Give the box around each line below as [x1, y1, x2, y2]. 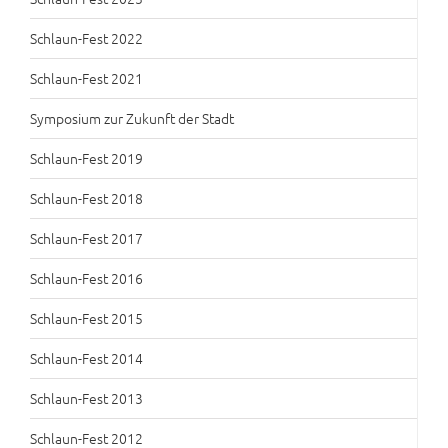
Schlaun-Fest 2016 [30, 268, 143, 288]
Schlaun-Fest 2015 [30, 308, 143, 328]
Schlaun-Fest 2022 [30, 28, 143, 48]
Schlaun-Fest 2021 [30, 68, 143, 88]
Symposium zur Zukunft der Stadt [30, 108, 234, 128]
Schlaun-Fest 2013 [30, 388, 143, 408]
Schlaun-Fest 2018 [30, 188, 143, 208]
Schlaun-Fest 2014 [30, 348, 143, 368]
